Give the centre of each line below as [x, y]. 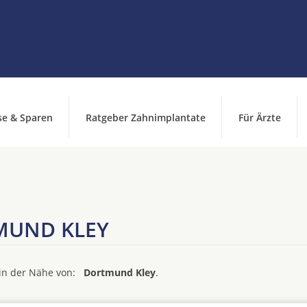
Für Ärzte [260, 118]
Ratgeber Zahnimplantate [146, 118]
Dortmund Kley [120, 272]
